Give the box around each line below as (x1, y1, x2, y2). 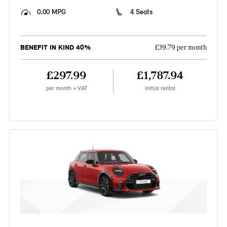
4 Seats (130, 8, 153, 17)
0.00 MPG (36, 8, 66, 17)
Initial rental (145, 85, 176, 92)
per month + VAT (46, 85, 87, 92)
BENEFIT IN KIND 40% (20, 43, 91, 52)
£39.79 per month (155, 44, 207, 52)
